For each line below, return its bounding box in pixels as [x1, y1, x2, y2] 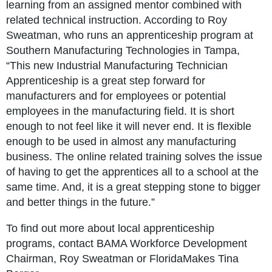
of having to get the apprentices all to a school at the [6, 166, 259, 178]
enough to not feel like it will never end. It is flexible [6, 120, 251, 133]
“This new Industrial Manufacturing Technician [6, 59, 228, 72]
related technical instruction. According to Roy [6, 14, 227, 27]
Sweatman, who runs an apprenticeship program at [6, 29, 253, 42]
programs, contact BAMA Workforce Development [6, 237, 247, 250]
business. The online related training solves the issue [6, 151, 262, 163]
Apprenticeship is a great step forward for [6, 75, 205, 87]
